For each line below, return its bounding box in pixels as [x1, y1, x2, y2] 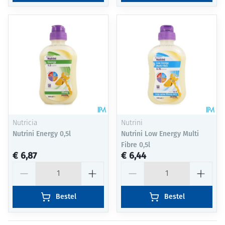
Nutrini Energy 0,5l [13, 130, 71, 139]
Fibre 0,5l [121, 141, 150, 150]
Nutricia [13, 120, 37, 128]
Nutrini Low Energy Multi [121, 130, 199, 139]
